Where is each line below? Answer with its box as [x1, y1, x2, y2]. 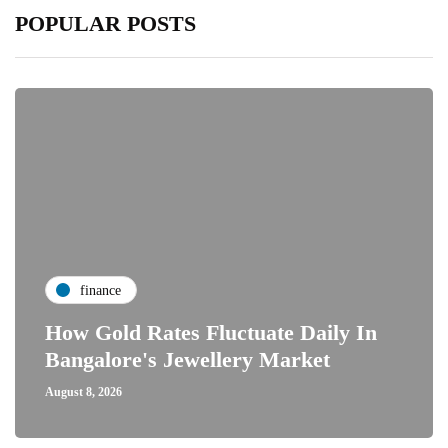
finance [80, 282, 121, 298]
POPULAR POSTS [15, 11, 196, 36]
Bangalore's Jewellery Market [45, 347, 330, 372]
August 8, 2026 [45, 385, 122, 399]
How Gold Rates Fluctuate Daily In [45, 320, 377, 345]
